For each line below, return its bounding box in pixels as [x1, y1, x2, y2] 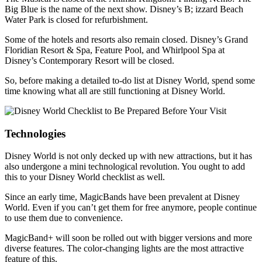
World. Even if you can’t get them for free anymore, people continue [5, 202, 257, 213]
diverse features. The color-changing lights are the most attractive [5, 243, 244, 254]
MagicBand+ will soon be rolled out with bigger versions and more [5, 233, 252, 243]
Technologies [5, 127, 65, 140]
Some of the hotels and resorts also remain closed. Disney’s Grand [5, 34, 248, 44]
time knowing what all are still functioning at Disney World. [5, 85, 225, 96]
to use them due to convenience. [5, 213, 123, 223]
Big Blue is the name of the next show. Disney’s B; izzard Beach [5, 4, 243, 14]
